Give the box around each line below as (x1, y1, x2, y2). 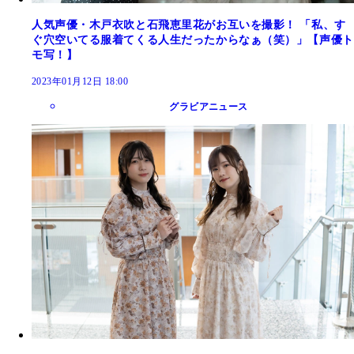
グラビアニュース (169, 100, 248, 112)
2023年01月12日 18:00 (32, 75, 129, 87)
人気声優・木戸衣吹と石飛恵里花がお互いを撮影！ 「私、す (32, 18, 346, 31)
